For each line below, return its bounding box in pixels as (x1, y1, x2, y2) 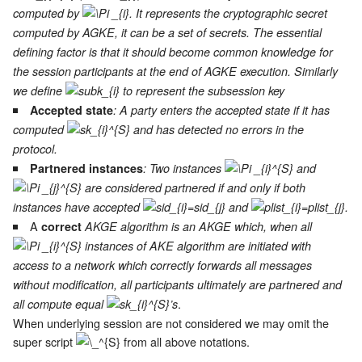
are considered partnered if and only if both (82, 179, 305, 196)
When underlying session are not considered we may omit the (13, 314, 329, 332)
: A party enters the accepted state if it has (113, 102, 330, 119)
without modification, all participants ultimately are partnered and (13, 276, 342, 293)
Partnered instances (30, 160, 144, 177)
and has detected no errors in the (130, 121, 304, 138)
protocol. (13, 141, 57, 158)
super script (13, 333, 76, 351)
